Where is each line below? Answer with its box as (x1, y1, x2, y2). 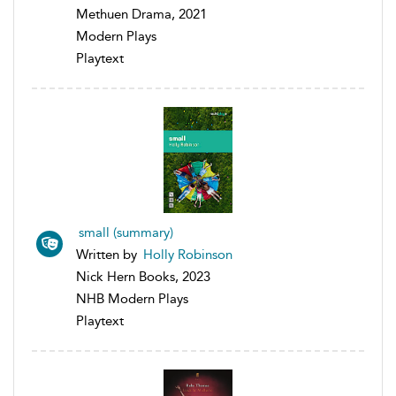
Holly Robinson (143, 246, 232, 263)
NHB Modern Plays (76, 290, 188, 307)
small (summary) (79, 224, 173, 240)
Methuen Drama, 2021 (76, 5, 207, 22)
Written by (76, 246, 141, 263)
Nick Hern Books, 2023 (76, 268, 210, 285)
